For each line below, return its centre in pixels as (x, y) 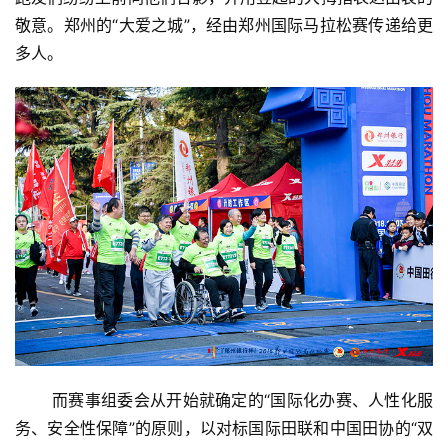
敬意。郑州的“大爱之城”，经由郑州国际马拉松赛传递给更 (224, 24)
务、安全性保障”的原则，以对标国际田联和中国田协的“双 (224, 427)
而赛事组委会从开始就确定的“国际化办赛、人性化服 (224, 399)
